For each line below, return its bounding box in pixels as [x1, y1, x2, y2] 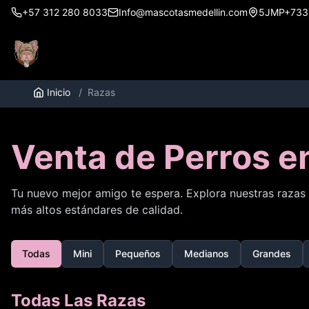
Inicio [47, 86, 70, 98]
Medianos [184, 248, 229, 259]
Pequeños [115, 248, 161, 259]
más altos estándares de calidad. [11, 203, 183, 217]
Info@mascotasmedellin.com [119, 6, 248, 18]
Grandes [252, 248, 291, 259]
